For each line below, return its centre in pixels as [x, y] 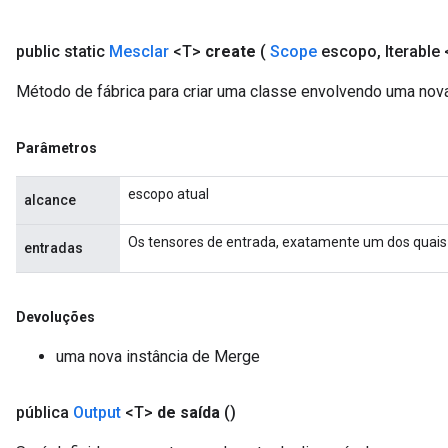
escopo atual [168, 194]
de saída [188, 412]
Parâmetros [56, 148]
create [230, 51]
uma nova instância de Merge [158, 356]
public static [62, 51]
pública [44, 412]
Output [97, 412]
